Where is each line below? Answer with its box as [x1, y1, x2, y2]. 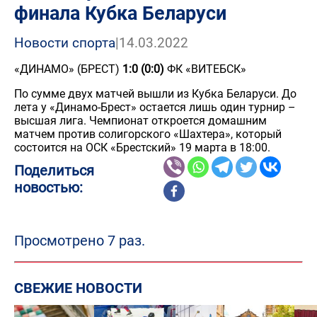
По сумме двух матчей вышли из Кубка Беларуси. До [14, 87, 296, 100]
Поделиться [14, 162, 94, 179]
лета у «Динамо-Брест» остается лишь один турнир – [14, 100, 296, 114]
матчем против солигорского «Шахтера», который [14, 127, 282, 141]
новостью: [14, 179, 83, 196]
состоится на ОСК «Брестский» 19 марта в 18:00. [14, 141, 270, 154]
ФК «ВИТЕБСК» [167, 62, 246, 76]
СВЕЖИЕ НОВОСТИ [14, 279, 142, 296]
